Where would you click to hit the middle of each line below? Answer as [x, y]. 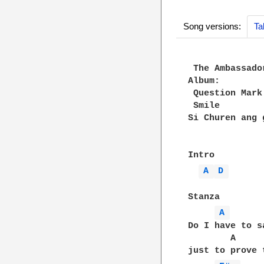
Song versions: [212, 26]
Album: [204, 81]
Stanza [204, 197]
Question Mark [225, 93]
